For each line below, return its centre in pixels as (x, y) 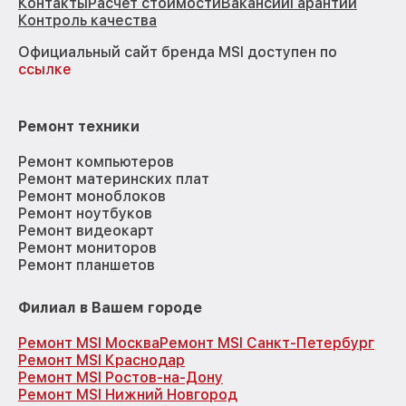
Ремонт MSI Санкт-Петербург (267, 343)
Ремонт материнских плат (114, 179)
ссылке (45, 70)
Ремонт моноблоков (92, 197)
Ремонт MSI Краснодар (101, 361)
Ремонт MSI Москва (89, 343)
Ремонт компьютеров (96, 162)
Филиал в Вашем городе (110, 308)
